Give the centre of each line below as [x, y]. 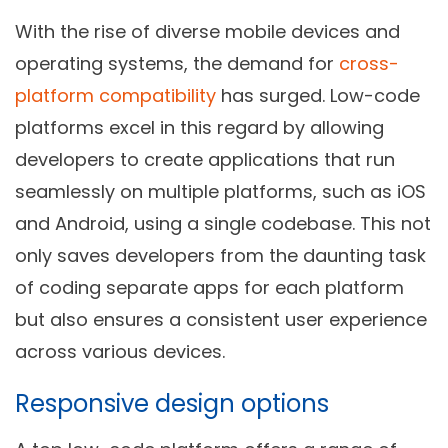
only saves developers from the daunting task [220, 255]
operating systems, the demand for [177, 63]
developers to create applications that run [205, 159]
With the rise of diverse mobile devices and [207, 31]
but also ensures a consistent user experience [221, 319]
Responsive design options [172, 403]
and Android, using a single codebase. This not [223, 223]
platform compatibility [115, 95]
